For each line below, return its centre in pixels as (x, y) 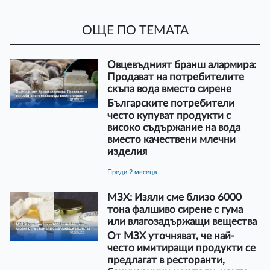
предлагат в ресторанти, (166, 260)
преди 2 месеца (134, 172)
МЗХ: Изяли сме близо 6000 (174, 197)
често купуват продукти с (169, 115)
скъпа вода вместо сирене (169, 89)
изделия (127, 151)
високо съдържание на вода (174, 127)
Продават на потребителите (175, 77)
